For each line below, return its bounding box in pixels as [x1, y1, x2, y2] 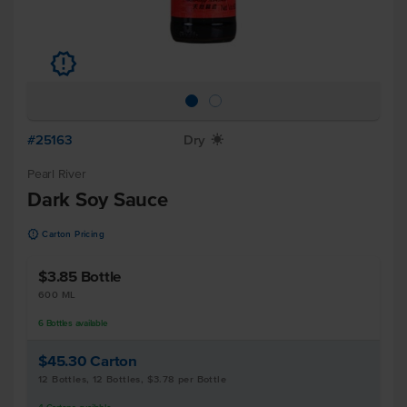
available [72, 318, 108, 328]
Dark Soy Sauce [27, 188, 168, 210]
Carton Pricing [42, 229, 105, 239]
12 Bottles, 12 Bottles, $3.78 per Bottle [38, 373, 226, 384]
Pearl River [27, 167, 86, 181]
